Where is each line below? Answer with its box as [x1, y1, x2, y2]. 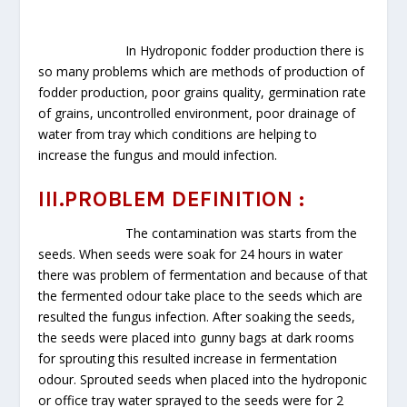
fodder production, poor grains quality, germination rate [38, 83, 367, 101]
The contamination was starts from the [38, 224, 358, 243]
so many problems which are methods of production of [38, 62, 365, 80]
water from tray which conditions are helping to [38, 124, 318, 143]
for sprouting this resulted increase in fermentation [38, 350, 338, 368]
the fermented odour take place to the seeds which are [38, 287, 363, 305]
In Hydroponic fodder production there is [125, 41, 365, 59]
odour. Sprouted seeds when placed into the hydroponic [38, 371, 368, 389]
